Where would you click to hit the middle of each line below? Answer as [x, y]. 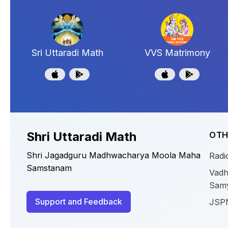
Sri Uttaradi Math [67, 53]
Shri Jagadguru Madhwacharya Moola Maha [113, 155]
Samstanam [49, 168]
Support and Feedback [79, 202]
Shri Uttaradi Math [81, 137]
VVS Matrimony [177, 53]
